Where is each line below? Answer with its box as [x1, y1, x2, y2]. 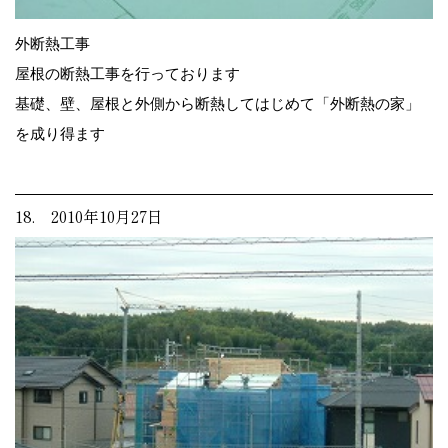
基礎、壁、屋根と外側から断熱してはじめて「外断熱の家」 [15, 94, 420, 112]
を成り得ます [15, 124, 105, 142]
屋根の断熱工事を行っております [15, 64, 240, 82]
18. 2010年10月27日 [15, 203, 163, 228]
